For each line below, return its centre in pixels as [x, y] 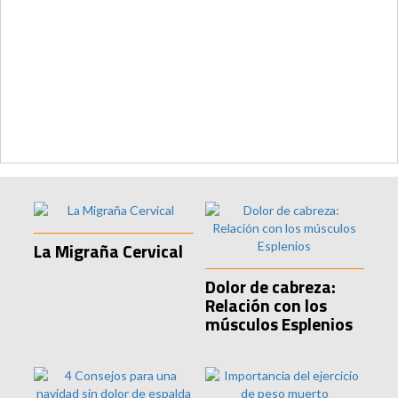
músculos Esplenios [279, 324]
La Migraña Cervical [109, 251]
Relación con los [266, 305]
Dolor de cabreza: [270, 287]
